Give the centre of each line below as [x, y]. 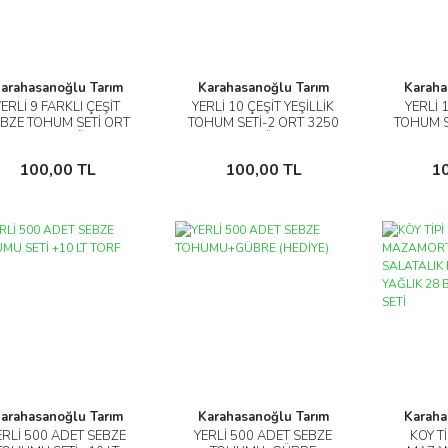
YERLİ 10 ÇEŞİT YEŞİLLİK [263, 107]
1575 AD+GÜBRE [57, 139]
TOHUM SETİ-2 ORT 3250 [263, 123]
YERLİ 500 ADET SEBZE [263, 435]
